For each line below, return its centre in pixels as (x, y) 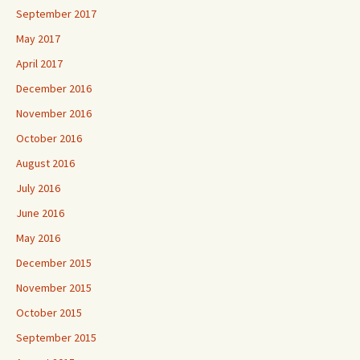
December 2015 (54, 263)
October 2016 (49, 138)
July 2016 (38, 188)
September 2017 (56, 14)
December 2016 (54, 88)
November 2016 (54, 113)
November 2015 (54, 288)
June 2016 (40, 213)
